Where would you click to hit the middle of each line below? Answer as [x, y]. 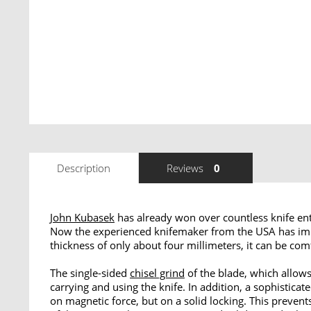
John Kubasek [82, 217]
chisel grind [157, 273]
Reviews [185, 168]
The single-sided [90, 273]
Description [84, 168]
